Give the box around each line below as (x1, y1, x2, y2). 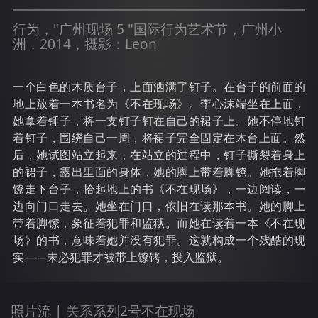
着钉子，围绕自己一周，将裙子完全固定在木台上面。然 (13, 130, 305, 146)
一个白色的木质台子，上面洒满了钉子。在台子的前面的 (13, 79, 305, 95)
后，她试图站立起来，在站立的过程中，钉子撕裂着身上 (13, 147, 305, 163)
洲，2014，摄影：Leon (13, 33, 157, 53)
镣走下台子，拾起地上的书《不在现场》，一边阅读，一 (13, 181, 305, 197)
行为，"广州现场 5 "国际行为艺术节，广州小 (13, 18, 282, 38)
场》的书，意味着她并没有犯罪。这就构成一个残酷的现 (13, 232, 305, 248)
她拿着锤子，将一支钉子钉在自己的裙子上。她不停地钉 (13, 113, 305, 129)
